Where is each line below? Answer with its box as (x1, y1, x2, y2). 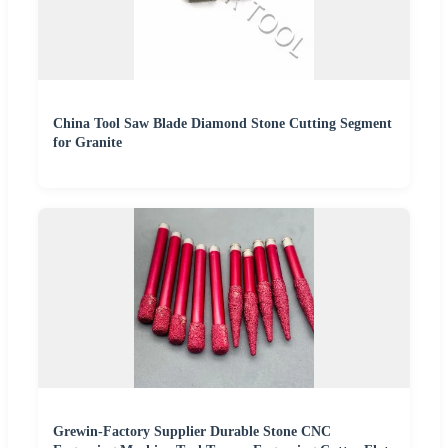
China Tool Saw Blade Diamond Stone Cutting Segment (53, 115, 392, 131)
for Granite (53, 134, 122, 150)
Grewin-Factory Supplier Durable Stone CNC (53, 423, 331, 439)
